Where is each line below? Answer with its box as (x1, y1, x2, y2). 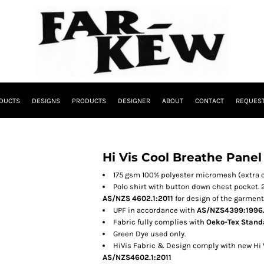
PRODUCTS (72, 97, 106, 105)
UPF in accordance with (113, 206, 197, 214)
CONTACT (195, 97, 224, 105)
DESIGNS (32, 97, 60, 105)
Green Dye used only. (113, 229, 186, 238)
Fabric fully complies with (113, 217, 206, 226)
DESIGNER (118, 97, 150, 105)
